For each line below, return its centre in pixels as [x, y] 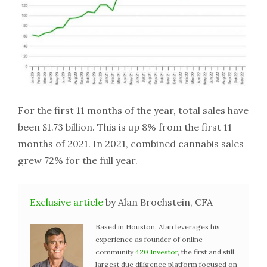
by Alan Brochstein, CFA [158, 202]
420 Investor [156, 252]
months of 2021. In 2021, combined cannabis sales [131, 143]
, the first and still [206, 252]
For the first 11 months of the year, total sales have [133, 110]
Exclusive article [66, 202]
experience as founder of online [149, 239]
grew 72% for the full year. [78, 160]
